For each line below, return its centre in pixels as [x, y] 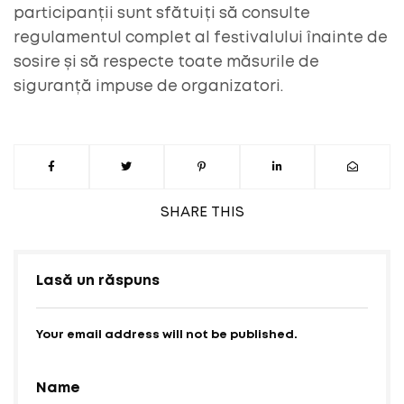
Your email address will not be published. [167, 335]
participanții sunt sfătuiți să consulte [162, 14]
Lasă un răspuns [98, 280]
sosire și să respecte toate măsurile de [166, 62]
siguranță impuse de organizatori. [148, 87]
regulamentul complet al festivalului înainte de [201, 38]
